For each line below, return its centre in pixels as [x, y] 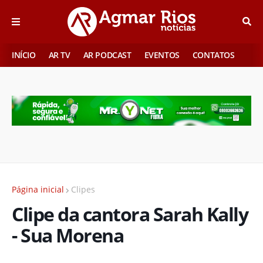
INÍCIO [24, 55]
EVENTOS [162, 55]
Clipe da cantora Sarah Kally [130, 214]
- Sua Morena [68, 235]
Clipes [83, 189]
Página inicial [38, 189]
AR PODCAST [107, 55]
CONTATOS [213, 55]
